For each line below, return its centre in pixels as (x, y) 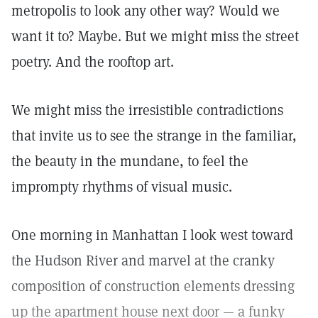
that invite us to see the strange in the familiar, (154, 136)
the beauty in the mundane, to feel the (130, 161)
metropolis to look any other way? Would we (146, 11)
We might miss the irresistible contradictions (147, 110)
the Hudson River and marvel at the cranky (143, 261)
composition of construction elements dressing (153, 286)
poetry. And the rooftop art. (93, 62)
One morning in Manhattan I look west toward (152, 235)
